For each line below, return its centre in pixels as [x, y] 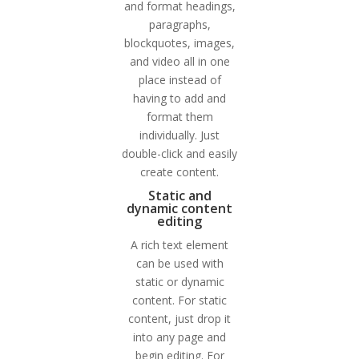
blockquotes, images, [179, 43]
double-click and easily [179, 153]
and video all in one [179, 61]
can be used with [179, 263]
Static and [179, 196]
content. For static [179, 300]
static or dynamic [179, 282]
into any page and [179, 337]
